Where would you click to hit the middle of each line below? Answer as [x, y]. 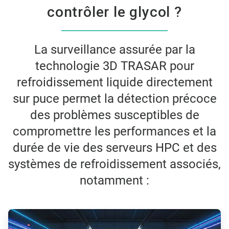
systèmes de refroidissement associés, [114, 164]
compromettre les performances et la [114, 132]
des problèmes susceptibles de [114, 115]
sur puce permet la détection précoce [114, 99]
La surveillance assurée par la [114, 50]
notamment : [114, 181]
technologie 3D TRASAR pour [114, 66]
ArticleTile [23, 213]
